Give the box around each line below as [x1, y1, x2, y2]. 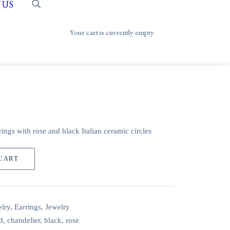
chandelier [7, 216, 40, 224]
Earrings [14, 203, 41, 211]
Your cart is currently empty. [70, 27, 155, 37]
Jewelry [45, 203, 70, 211]
